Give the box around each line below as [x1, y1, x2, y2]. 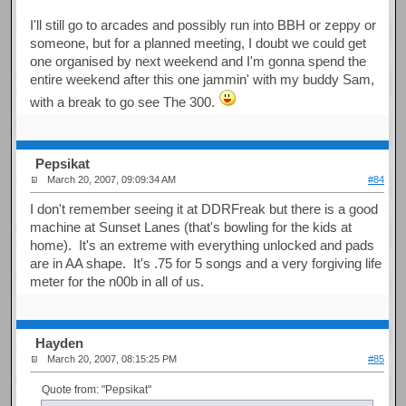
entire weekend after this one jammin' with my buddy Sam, [30, 71, 375, 87]
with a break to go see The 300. [30, 93, 219, 110]
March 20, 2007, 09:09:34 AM [47, 174, 177, 186]
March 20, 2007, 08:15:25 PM [47, 353, 178, 365]
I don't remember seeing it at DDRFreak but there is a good [30, 200, 379, 217]
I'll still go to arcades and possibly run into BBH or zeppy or [30, 16, 377, 33]
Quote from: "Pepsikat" [41, 382, 151, 396]
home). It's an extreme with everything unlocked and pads [30, 237, 375, 253]
